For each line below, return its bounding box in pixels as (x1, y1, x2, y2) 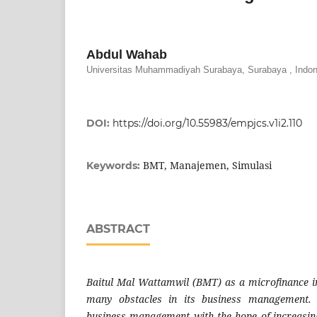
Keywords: (86, 159, 143, 173)
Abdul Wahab (86, 47, 167, 62)
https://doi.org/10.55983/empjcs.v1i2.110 (113, 117, 302, 130)
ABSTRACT (86, 222, 150, 236)
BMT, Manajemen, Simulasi (143, 158, 272, 173)
